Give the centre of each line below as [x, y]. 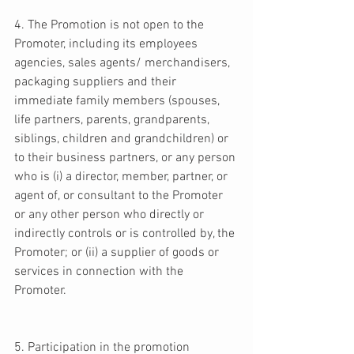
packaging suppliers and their [97, 83]
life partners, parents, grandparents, [113, 121]
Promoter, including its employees [107, 45]
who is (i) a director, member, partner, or [122, 177]
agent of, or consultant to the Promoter [120, 196]
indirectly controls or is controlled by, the [126, 234]
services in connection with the [100, 272]
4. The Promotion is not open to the [111, 26]
